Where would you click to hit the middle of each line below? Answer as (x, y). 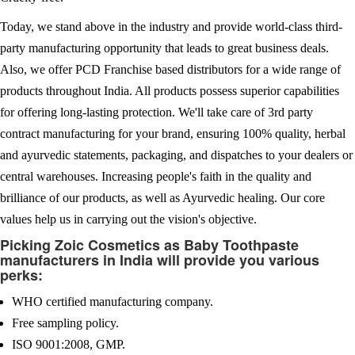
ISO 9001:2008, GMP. (69, 345)
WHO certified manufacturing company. (113, 302)
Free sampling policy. (65, 323)
